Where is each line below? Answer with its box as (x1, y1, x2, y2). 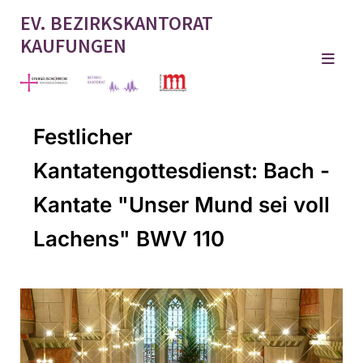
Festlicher (33, 123, 132, 149)
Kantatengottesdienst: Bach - (33, 157, 330, 183)
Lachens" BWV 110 (33, 225, 224, 251)
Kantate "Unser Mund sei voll (33, 191, 330, 217)
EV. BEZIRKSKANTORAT (20, 11, 213, 36)
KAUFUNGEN (20, 33, 126, 58)
